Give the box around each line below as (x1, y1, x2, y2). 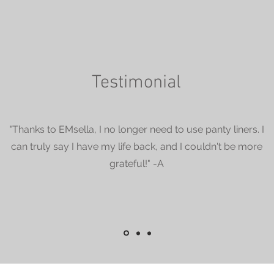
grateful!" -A (109, 158, 164, 169)
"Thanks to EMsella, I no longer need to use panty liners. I (9, 124, 264, 135)
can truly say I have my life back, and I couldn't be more (11, 141, 262, 152)
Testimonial (92, 72, 181, 94)
